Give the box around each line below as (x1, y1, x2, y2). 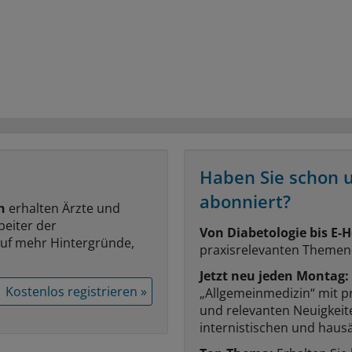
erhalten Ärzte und (5, 199, 120, 217)
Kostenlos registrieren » (5, 282, 147, 300)
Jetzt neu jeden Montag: (200, 266, 349, 284)
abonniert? (200, 189, 291, 213)
